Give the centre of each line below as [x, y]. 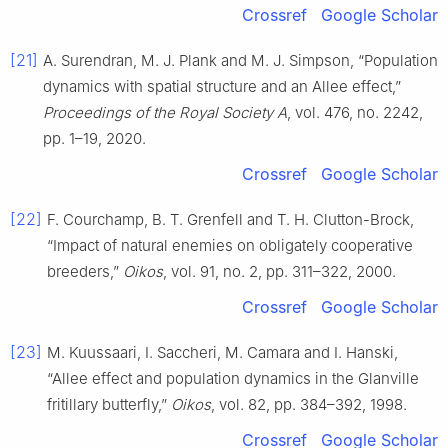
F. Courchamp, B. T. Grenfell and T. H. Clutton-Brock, [230, 220]
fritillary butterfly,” [109, 405]
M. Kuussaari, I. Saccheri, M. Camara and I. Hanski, [222, 353]
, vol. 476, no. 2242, [355, 113]
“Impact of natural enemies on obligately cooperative [230, 246]
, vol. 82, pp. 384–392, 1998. [309, 405]
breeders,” [85, 272]
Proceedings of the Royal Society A [165, 113]
